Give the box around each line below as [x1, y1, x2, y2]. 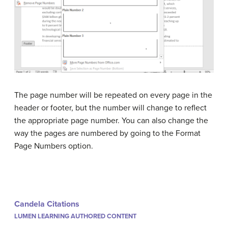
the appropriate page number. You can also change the [14, 115, 208, 126]
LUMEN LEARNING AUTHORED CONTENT [14, 212, 136, 220]
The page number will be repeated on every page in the [14, 90, 212, 100]
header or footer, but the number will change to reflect [14, 102, 207, 113]
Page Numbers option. [14, 140, 93, 151]
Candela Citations [14, 198, 79, 209]
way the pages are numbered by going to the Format [14, 128, 201, 138]
